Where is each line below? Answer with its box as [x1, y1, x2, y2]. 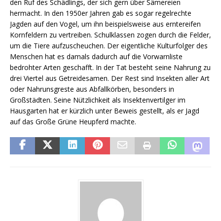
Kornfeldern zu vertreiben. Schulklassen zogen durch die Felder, [10, 30, 211, 40]
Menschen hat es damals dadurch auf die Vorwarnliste [10, 52, 183, 62]
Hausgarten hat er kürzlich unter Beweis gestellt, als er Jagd [10, 106, 199, 116]
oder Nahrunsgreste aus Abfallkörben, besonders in [10, 84, 174, 94]
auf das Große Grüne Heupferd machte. [10, 117, 136, 127]
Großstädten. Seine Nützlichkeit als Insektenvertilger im [10, 95, 185, 105]
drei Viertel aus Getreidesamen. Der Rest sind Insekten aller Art [10, 74, 210, 83]
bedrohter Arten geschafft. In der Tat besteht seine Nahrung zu [10, 63, 211, 73]
